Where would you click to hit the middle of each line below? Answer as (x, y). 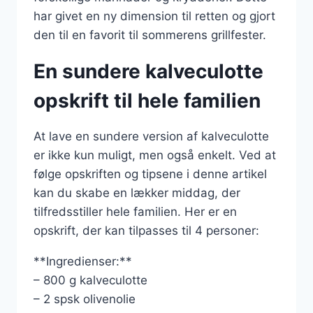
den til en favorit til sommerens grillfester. (150, 35)
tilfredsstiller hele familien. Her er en (135, 212)
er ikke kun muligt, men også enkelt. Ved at (155, 155)
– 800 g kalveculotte (90, 280)
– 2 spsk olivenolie (85, 299)
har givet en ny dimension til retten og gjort (154, 16)
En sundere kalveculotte (148, 71)
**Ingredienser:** (83, 261)
